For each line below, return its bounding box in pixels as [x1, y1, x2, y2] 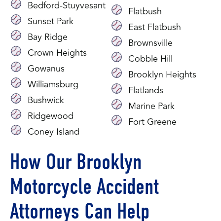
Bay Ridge [28, 30, 68, 44]
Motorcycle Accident [10, 173, 159, 200]
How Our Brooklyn [10, 148, 142, 175]
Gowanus [28, 62, 65, 75]
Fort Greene [128, 115, 177, 129]
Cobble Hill [128, 52, 173, 66]
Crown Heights [28, 46, 87, 60]
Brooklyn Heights [128, 68, 197, 81]
